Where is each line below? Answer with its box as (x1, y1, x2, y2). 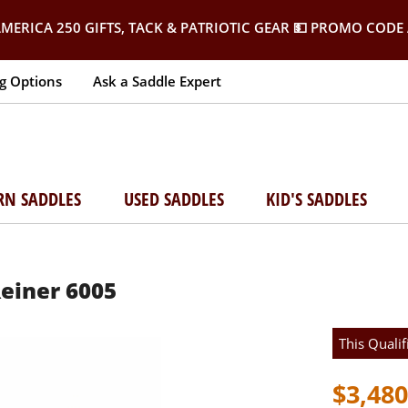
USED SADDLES (123, 187, 224, 211)
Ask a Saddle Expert (93, 72, 221, 90)
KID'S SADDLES (266, 187, 368, 211)
